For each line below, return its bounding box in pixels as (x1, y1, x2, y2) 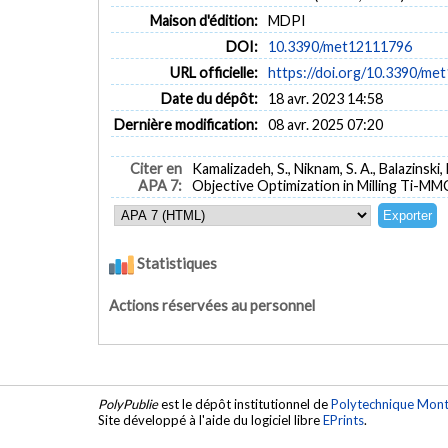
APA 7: (138, 176, 183, 194)
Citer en (130, 159, 183, 177)
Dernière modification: (114, 116, 259, 134)
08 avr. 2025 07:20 (267, 116, 383, 134)
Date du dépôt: (161, 90, 259, 108)
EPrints (323, 411, 364, 428)
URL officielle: (170, 64, 259, 82)
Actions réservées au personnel (109, 297, 315, 315)
